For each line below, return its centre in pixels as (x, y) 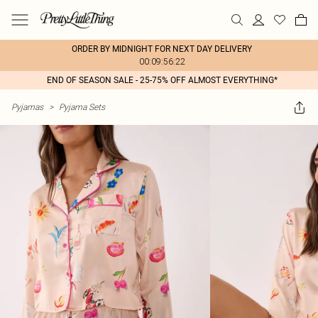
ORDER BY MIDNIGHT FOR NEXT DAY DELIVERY (162, 49)
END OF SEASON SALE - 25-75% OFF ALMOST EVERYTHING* (162, 80)
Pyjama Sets (82, 107)
